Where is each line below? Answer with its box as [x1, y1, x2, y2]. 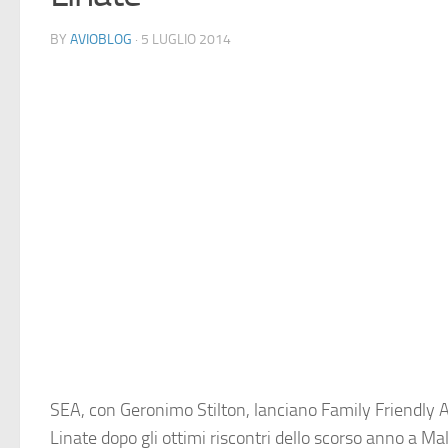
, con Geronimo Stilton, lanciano [81, 399, 321, 421]
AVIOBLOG [70, 31, 132, 48]
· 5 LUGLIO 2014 [132, 31, 231, 48]
